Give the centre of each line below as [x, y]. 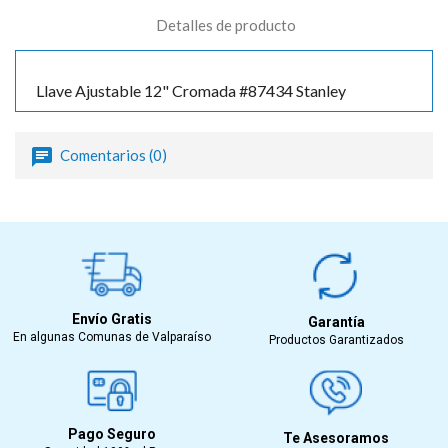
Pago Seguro [112, 433]
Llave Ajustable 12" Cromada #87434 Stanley [191, 90]
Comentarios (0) [112, 154]
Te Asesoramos [336, 437]
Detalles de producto [225, 24]
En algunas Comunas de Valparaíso [112, 336]
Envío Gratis [112, 318]
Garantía [336, 321]
